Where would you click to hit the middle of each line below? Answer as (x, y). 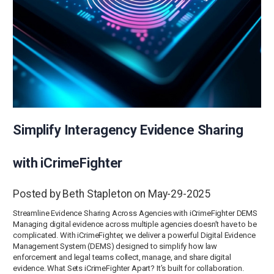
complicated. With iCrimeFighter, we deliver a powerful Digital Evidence (134, 235)
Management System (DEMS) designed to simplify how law (115, 246)
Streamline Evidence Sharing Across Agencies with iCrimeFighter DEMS (135, 213)
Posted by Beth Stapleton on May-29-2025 (112, 194)
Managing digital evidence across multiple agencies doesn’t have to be (135, 224)
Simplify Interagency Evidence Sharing (128, 130)
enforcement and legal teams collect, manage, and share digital (122, 257)
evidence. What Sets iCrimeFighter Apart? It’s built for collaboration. (128, 268)
